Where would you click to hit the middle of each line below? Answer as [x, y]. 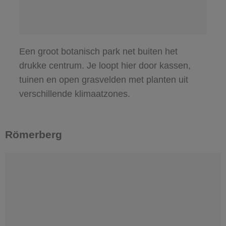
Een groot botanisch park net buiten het [98, 51]
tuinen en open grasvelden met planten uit [103, 79]
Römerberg [34, 134]
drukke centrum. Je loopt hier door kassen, [105, 65]
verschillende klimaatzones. [74, 94]
